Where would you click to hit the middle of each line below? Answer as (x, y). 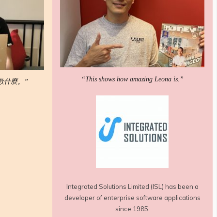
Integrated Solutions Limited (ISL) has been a (132, 186)
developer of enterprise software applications (132, 197)
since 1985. (132, 209)
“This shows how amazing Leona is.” (132, 79)
